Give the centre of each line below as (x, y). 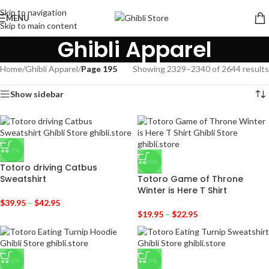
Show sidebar (37, 94)
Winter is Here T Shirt (182, 190)
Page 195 (99, 69)
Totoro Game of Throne (190, 179)
